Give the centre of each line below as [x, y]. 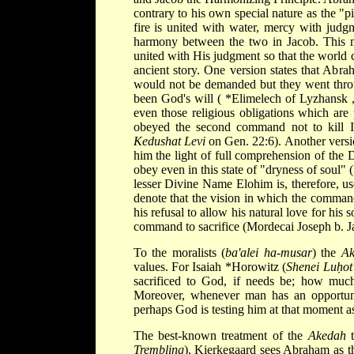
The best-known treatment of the [220, 335]
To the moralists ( [179, 252]
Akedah [327, 335]
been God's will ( [179, 98]
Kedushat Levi [169, 141]
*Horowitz [254, 266]
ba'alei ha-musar [269, 252]
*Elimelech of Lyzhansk [288, 98]
